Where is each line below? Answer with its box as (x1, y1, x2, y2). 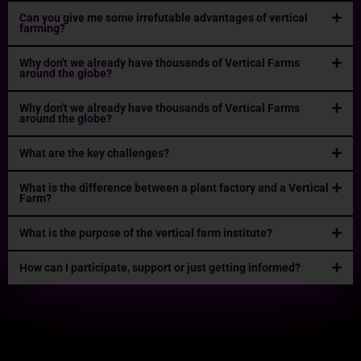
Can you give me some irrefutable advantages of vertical (19, 11, 308, 24)
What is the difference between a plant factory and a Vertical (19, 181, 329, 194)
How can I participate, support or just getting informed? (19, 261, 301, 274)
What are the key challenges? (19, 147, 169, 160)
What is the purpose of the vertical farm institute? (19, 226, 272, 239)
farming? (19, 22, 65, 35)
